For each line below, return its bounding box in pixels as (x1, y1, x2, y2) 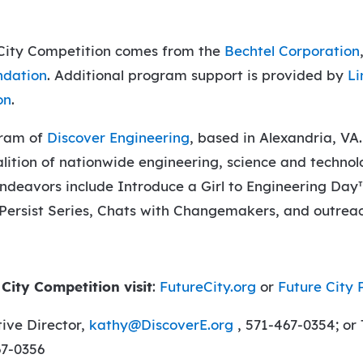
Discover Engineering (47, 129, 190, 147)
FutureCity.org (160, 278, 257, 296)
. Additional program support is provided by (47, 66, 348, 84)
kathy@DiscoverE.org (89, 316, 234, 334)
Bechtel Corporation (224, 42, 361, 60)
